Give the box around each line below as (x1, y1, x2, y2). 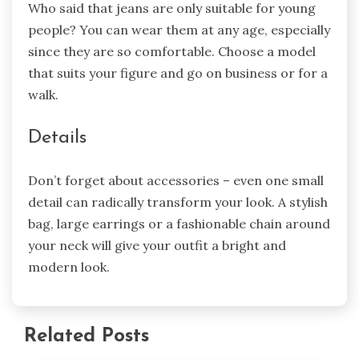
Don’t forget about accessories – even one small (28, 171, 324, 188)
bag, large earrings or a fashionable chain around (28, 215, 330, 232)
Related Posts (24, 326, 149, 346)
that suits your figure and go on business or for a (28, 64, 328, 81)
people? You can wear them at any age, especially (28, 21, 330, 38)
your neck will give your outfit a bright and (28, 236, 286, 253)
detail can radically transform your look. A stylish (28, 193, 328, 210)
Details (28, 127, 87, 147)
